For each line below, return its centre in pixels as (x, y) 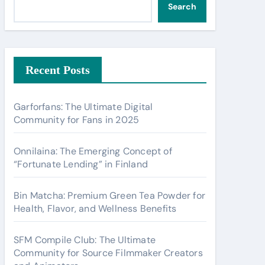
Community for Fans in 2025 (77, 120)
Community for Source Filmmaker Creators (108, 253)
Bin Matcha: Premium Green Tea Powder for (110, 195)
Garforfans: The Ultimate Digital (83, 107)
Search (182, 7)
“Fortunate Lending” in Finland (81, 164)
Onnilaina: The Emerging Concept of (93, 151)
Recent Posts (58, 70)
